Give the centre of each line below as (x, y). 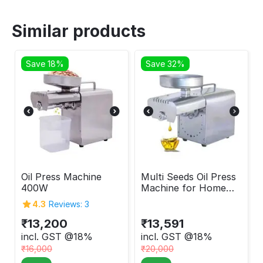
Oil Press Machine (61, 176)
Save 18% (45, 63)
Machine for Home (183, 188)
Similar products (79, 31)
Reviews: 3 (69, 204)
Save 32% (165, 63)
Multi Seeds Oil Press (188, 176)
